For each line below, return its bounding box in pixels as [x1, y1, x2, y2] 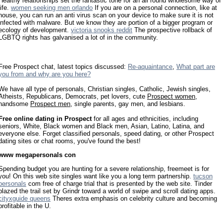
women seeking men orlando [11, 4, 93, 12]
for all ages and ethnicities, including [92, 114, 198, 122]
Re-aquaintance [128, 62, 172, 70]
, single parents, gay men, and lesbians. [70, 100, 185, 108]
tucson [193, 172, 213, 180]
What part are [176, 62, 215, 70]
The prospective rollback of [132, 26, 212, 34]
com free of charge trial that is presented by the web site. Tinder [26, 180, 212, 188]
